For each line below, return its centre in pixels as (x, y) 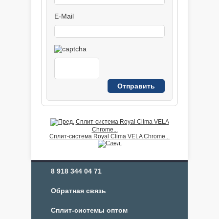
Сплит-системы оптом (89, 210)
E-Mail (64, 16)
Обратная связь (78, 191)
